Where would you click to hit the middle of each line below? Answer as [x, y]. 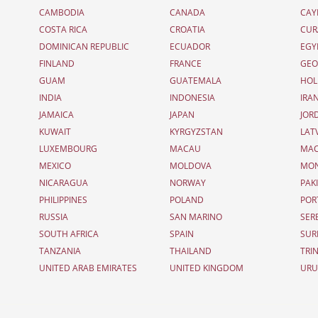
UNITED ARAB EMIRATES [88, 268]
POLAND [186, 200]
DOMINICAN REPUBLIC [84, 46]
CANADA [187, 12]
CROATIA [187, 29]
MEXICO [55, 166]
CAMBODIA [61, 12]
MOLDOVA [190, 166]
